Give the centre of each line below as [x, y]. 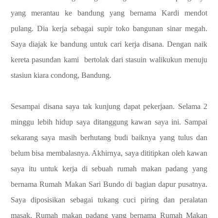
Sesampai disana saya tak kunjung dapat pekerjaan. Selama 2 [109, 106]
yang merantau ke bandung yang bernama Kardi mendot [109, 13]
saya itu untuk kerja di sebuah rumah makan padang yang [109, 168]
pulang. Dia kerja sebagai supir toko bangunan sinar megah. [109, 28]
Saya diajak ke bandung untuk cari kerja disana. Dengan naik [109, 44]
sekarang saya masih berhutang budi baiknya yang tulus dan [109, 137]
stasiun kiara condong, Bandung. [61, 75]
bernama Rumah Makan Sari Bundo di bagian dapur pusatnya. [109, 184]
